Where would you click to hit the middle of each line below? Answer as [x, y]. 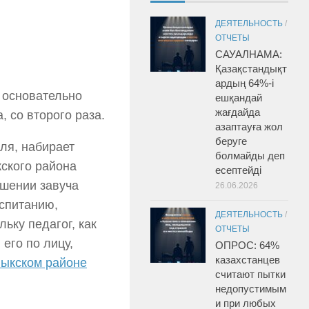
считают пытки [250, 274]
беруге [231, 141]
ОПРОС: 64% [247, 245]
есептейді [238, 170]
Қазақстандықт [251, 68]
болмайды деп [250, 155]
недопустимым [251, 288]
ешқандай [239, 97]
